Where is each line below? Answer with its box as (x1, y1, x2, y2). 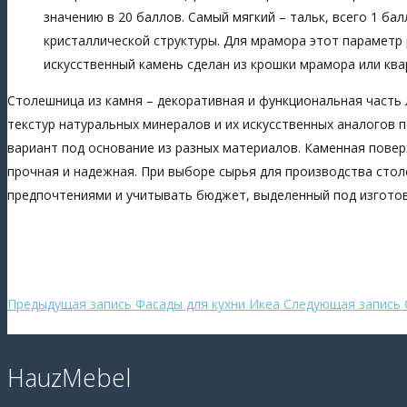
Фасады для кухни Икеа (135, 294, 280, 313)
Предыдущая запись (7, 294, 132, 313)
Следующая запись (283, 294, 401, 313)
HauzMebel (7, 361, 131, 394)
